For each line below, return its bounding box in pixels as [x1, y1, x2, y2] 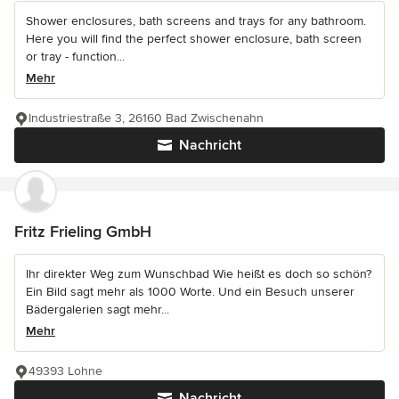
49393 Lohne [28, 362, 102, 379]
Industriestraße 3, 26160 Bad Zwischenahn [28, 110, 264, 126]
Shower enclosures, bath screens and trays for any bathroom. [26, 12, 366, 28]
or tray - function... [26, 48, 125, 64]
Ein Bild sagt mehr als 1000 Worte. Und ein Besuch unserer [26, 283, 354, 299]
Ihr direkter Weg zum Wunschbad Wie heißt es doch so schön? [26, 265, 371, 281]
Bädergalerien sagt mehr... [26, 301, 169, 317]
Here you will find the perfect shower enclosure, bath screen [26, 30, 362, 46]
